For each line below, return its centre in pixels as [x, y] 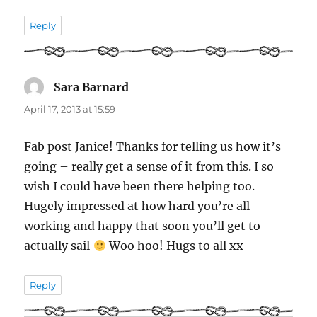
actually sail [59, 246]
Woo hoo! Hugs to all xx [174, 246]
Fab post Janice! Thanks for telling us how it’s [153, 147]
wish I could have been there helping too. [140, 186]
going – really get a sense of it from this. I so [149, 167]
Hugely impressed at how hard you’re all [137, 206]
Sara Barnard [92, 87]
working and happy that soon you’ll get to [143, 226]
